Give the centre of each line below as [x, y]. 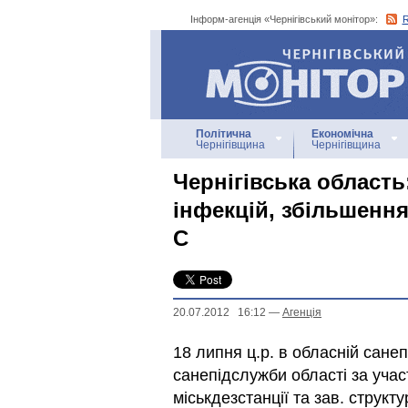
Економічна [342, 134]
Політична [224, 134]
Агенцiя [302, 312]
